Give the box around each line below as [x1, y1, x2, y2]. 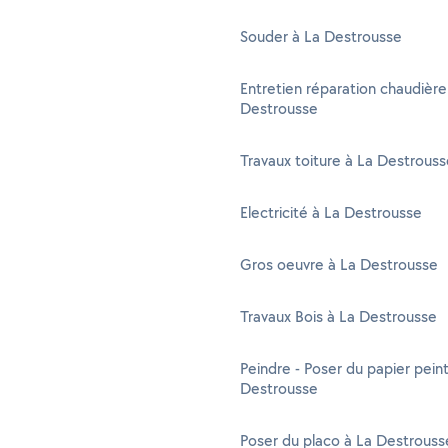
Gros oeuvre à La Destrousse [240, 254, 438, 275]
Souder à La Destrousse [240, 26, 402, 47]
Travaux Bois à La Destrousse [240, 306, 437, 327]
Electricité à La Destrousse [240, 202, 422, 223]
